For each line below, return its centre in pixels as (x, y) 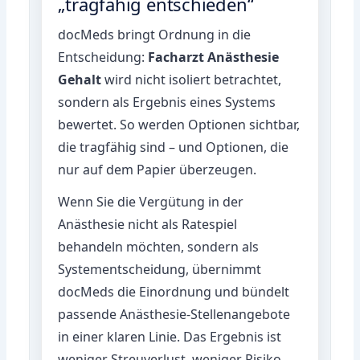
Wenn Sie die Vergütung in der (151, 201)
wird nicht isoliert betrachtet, (192, 79)
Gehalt (80, 79)
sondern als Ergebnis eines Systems (167, 102)
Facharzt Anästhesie (214, 57)
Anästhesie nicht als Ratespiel (148, 224)
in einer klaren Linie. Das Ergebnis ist (170, 336)
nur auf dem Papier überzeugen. (157, 169)
